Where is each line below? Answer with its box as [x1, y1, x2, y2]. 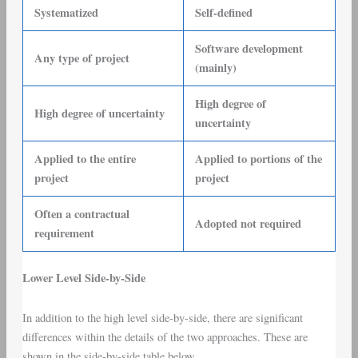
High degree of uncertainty [34, 104, 165, 121]
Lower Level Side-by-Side [22, 269, 145, 287]
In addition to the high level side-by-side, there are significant [22, 309, 303, 325]
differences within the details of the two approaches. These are [22, 328, 308, 344]
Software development [195, 39, 304, 57]
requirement [34, 224, 95, 241]
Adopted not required [195, 214, 302, 232]
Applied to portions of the [195, 149, 323, 167]
